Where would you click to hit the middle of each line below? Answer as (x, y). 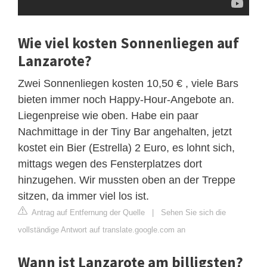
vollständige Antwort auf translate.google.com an (102, 229)
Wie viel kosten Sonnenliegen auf (128, 43)
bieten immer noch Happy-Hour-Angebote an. (126, 99)
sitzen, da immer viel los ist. (83, 196)
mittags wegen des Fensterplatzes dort (110, 164)
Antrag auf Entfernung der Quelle (87, 212)
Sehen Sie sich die (193, 212)
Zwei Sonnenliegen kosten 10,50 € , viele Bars (128, 83)
